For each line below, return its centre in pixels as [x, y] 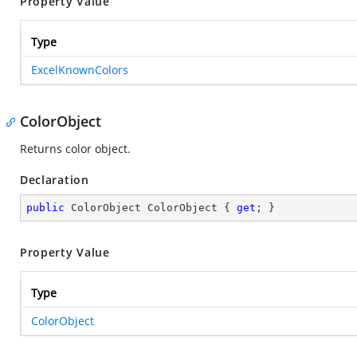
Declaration [55, 180]
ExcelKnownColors [80, 70]
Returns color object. [75, 149]
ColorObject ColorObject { [151, 208]
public [45, 208]
